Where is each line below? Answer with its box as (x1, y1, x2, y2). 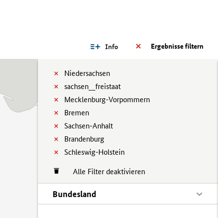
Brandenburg (64, 134, 104, 144)
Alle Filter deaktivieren (63, 167, 145, 176)
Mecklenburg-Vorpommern (64, 95, 150, 104)
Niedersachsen (64, 69, 110, 78)
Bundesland (53, 189, 96, 199)
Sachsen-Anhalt (64, 121, 113, 130)
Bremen (64, 108, 89, 117)
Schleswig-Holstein (64, 147, 125, 157)
